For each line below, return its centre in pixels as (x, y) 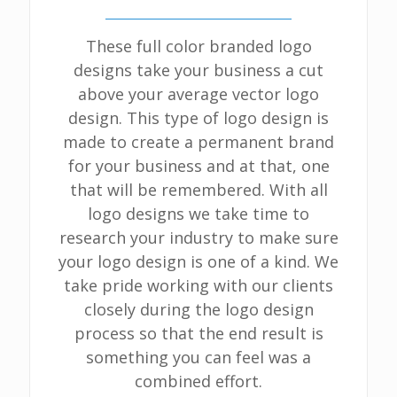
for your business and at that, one (198, 166)
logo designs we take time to (198, 214)
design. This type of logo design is (198, 118)
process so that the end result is (198, 333)
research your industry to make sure (198, 237)
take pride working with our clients (198, 285)
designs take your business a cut (198, 70)
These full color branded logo (198, 46)
